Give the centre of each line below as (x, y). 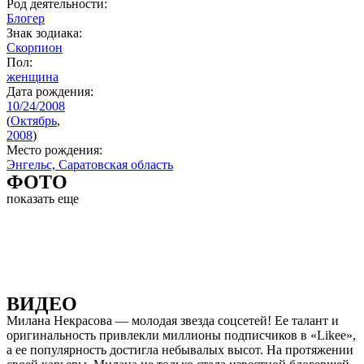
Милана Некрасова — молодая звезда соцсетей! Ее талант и (173, 321)
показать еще (43, 199)
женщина (32, 77)
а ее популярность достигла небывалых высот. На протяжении (180, 350)
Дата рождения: (50, 91)
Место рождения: (54, 150)
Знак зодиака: (44, 33)
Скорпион (35, 48)
